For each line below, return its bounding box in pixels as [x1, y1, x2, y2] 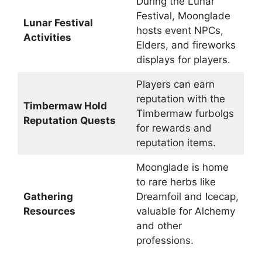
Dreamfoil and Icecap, [136, 191, 239, 202]
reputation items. [136, 137, 216, 149]
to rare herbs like [136, 176, 216, 188]
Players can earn [136, 78, 215, 90]
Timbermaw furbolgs [136, 108, 234, 119]
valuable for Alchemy [136, 205, 235, 217]
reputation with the [136, 93, 225, 105]
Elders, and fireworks [136, 39, 236, 51]
